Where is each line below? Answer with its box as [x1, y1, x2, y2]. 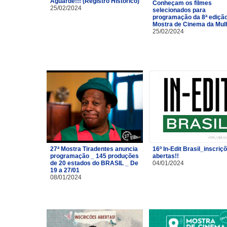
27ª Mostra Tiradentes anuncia [50, 145, 138, 153]
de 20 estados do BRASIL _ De [50, 159, 138, 167]
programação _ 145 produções [50, 152, 139, 160]
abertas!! [153, 152, 179, 160]
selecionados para [153, 6, 206, 14]
